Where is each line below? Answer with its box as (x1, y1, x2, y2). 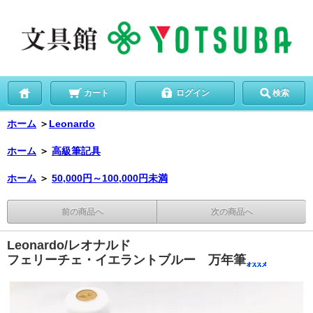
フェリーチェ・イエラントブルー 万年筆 (7, 252, 246, 267)
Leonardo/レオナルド (7, 238, 131, 252)
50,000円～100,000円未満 (52, 172, 168, 184)
